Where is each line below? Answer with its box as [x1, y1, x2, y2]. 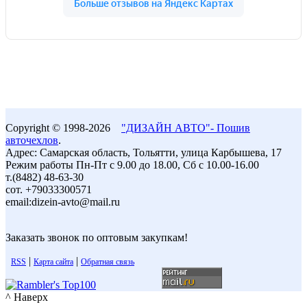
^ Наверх [5, 291, 48, 304]
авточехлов [5, 134, 58, 147]
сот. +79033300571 [5, 184, 92, 196]
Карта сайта [34, 257, 73, 267]
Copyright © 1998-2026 [5, 122, 121, 134]
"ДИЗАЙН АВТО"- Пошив [121, 122, 250, 134]
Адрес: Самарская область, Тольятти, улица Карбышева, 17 [5, 147, 282, 159]
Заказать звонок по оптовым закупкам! [5, 232, 188, 244]
